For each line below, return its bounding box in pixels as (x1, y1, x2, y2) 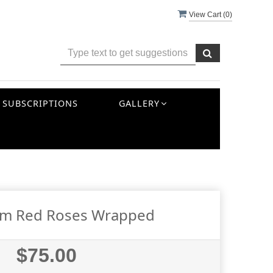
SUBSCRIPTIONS (2, 97, 78, 109)
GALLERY (118, 97, 160, 109)
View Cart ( (188, 10, 225, 19)
